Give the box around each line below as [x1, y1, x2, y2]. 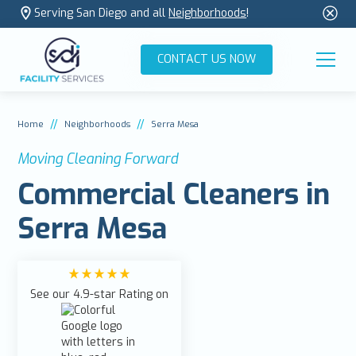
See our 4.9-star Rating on [30, 286, 169, 302]
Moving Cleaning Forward [17, 149, 179, 168]
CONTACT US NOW [157, 51, 256, 67]
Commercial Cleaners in [17, 175, 331, 214]
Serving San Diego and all [34, 6, 169, 21]
